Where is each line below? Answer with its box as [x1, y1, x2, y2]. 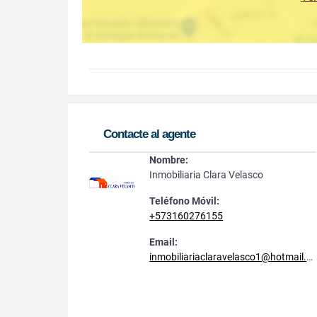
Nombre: [149, 154, 189, 166]
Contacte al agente [103, 127, 195, 141]
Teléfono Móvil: [149, 195, 220, 207]
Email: [149, 236, 178, 248]
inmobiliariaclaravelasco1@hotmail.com [149, 251, 307, 263]
